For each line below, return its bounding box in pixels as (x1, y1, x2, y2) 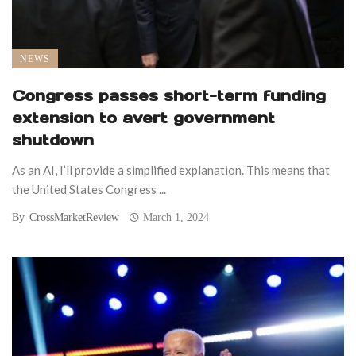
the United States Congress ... (12, 181, 166, 196)
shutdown (12, 130, 94, 149)
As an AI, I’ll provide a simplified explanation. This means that (12, 162, 330, 177)
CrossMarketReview (29, 211, 119, 223)
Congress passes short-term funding (12, 85, 326, 105)
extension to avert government (12, 107, 275, 127)
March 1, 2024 (143, 211, 210, 223)
